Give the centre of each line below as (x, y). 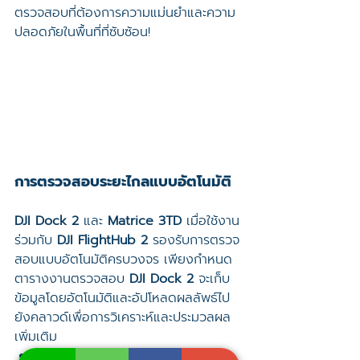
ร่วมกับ (36, 240)
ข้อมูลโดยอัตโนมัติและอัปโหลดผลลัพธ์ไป (122, 298)
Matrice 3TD (145, 221)
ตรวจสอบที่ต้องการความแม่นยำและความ (125, 12)
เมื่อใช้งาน (211, 221)
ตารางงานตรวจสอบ (72, 278)
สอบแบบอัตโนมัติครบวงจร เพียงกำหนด (123, 259)
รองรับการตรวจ (194, 240)
